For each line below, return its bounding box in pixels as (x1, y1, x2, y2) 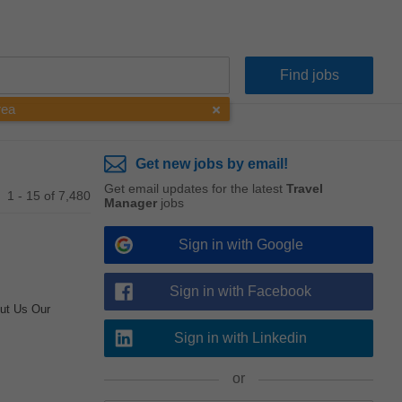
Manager (104, 196, 157, 210)
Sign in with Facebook (170, 284, 311, 299)
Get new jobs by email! (135, 156, 288, 171)
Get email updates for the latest (104, 181, 286, 196)
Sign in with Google (178, 237, 303, 252)
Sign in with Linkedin (174, 330, 307, 345)
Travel (286, 181, 323, 196)
